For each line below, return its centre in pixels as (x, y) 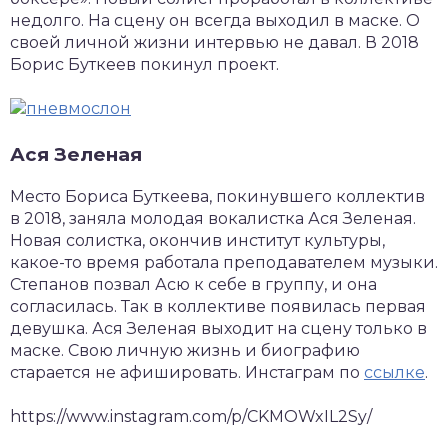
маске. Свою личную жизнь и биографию (185, 350)
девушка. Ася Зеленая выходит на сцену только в (218, 328)
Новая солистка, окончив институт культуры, (197, 240)
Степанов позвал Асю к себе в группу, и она (193, 284)
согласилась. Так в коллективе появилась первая (218, 306)
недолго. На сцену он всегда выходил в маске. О (215, 21)
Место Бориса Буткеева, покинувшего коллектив (217, 196)
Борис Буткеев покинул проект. (144, 65)
